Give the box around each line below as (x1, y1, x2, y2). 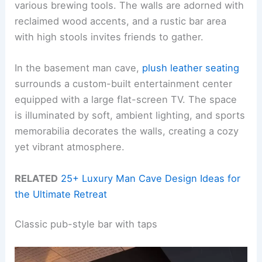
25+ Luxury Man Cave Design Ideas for (61, 172, 241, 184)
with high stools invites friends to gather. (15, 31, 204, 43)
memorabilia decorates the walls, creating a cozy (15, 125, 239, 137)
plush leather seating (142, 62, 240, 74)
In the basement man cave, (15, 62, 143, 74)
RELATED (15, 172, 58, 184)
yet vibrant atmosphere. (15, 141, 125, 153)
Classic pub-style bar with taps (15, 218, 158, 230)
